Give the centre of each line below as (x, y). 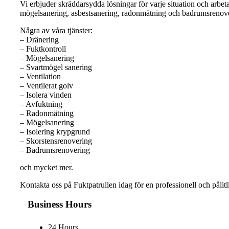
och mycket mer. (47, 167)
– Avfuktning (41, 104)
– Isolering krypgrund (55, 131)
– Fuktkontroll (43, 49)
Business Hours (60, 204)
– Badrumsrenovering (55, 150)
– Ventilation (40, 76)
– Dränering (39, 39)
